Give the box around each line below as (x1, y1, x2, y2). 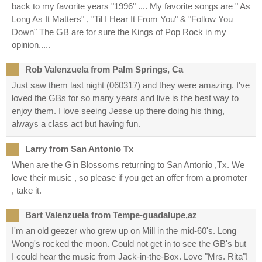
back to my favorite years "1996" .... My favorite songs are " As (12, 1, 250, 12)
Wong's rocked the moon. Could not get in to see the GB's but (12, 239, 246, 249)
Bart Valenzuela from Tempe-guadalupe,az (25, 210, 197, 220)
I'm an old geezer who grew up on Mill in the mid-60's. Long (12, 226, 236, 236)
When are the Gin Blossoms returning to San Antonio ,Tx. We (12, 160, 244, 170)
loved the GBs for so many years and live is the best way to (12, 93, 239, 104)
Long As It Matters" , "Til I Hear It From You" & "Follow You (12, 14, 233, 25)
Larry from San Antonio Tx (25, 144, 133, 154)
